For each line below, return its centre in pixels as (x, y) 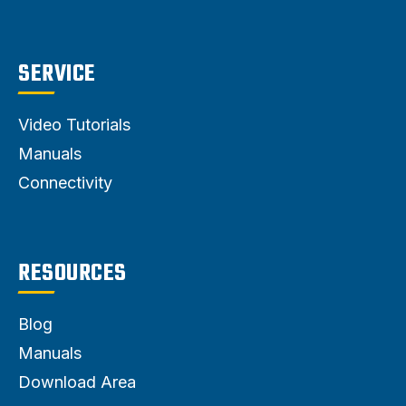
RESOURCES (72, 273)
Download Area (77, 382)
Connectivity (65, 182)
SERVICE (57, 74)
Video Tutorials (74, 124)
